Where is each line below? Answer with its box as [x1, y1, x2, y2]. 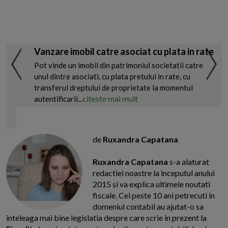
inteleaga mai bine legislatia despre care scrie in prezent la [6, 213, 207, 223]
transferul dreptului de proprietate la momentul [34, 83, 193, 93]
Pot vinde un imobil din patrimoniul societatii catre [34, 61, 203, 70]
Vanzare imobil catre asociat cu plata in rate [34, 46, 214, 58]
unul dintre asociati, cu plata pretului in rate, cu [34, 72, 190, 81]
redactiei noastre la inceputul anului [93, 168, 215, 178]
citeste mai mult [82, 94, 138, 104]
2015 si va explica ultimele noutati [93, 179, 210, 189]
